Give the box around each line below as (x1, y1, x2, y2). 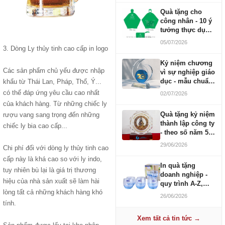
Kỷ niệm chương (160, 59, 212, 67)
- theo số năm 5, (160, 129, 210, 136)
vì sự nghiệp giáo (160, 68, 215, 76)
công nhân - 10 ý (160, 17, 212, 25)
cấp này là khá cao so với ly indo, (3, 155, 102, 163)
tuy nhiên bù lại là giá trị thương (3, 166, 96, 174)
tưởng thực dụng (160, 26, 213, 34)
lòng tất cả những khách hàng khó (3, 188, 102, 196)
